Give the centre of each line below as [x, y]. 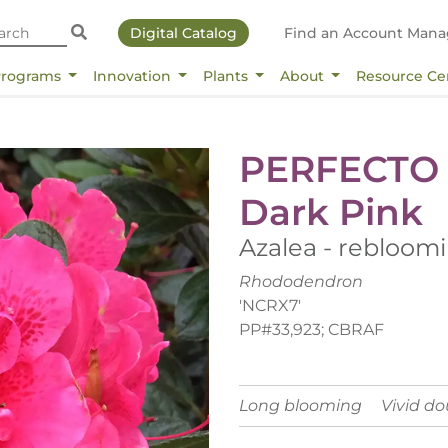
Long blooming [300, 406]
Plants [227, 75]
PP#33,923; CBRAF [311, 329]
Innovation [133, 75]
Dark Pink [331, 211]
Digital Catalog [183, 33]
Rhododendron [301, 281]
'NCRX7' [270, 305]
